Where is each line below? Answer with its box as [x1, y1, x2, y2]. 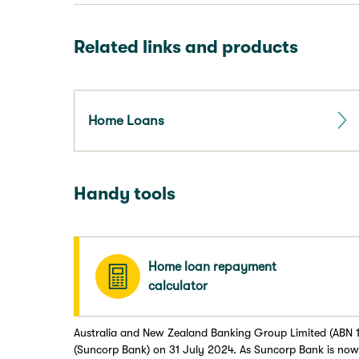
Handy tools [74, 183, 175, 204]
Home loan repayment [148, 258, 276, 274]
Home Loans [88, 112, 164, 128]
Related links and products [74, 36, 298, 57]
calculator [148, 277, 208, 293]
